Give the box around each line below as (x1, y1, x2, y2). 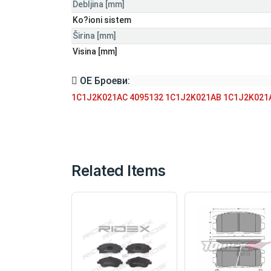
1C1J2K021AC (71, 92, 128, 102)
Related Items (71, 161, 166, 180)
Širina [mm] (73, 30, 116, 41)
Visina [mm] (73, 46, 117, 56)
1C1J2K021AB (165, 92, 221, 102)
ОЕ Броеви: (77, 74, 130, 87)
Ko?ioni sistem (73, 15, 131, 25)
